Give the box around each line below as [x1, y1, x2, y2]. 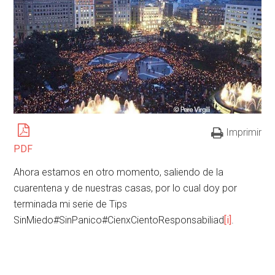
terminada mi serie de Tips [14, 198, 128, 211]
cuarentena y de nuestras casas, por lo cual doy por [14, 182, 238, 195]
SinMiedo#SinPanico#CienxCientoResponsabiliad [14, 214, 225, 227]
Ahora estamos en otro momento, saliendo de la [14, 166, 224, 179]
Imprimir [225, 126, 261, 139]
